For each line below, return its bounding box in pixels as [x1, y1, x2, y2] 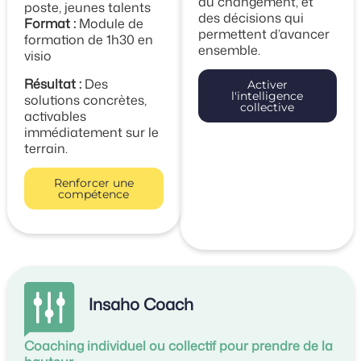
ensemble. [197, 40, 260, 59]
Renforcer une [53, 176, 134, 191]
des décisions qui [197, 8, 304, 27]
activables [24, 106, 87, 125]
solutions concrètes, [24, 90, 147, 109]
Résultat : [24, 74, 82, 93]
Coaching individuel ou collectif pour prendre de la [24, 337, 334, 355]
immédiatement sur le [24, 122, 160, 141]
